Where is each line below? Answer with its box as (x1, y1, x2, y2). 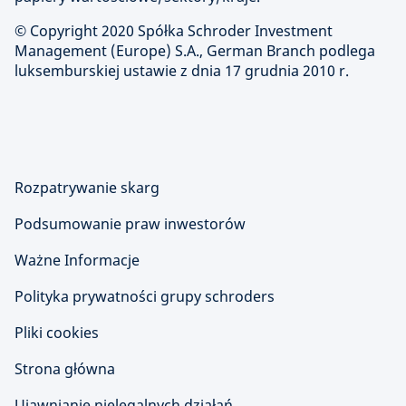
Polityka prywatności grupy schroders (14, 285, 275, 306)
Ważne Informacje (14, 249, 140, 270)
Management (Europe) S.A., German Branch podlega (14, 40, 375, 61)
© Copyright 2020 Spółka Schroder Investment (14, 20, 333, 41)
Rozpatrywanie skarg (14, 177, 159, 198)
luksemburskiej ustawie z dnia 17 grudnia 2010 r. (14, 60, 349, 81)
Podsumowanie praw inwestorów (14, 213, 246, 234)
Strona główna (14, 358, 115, 379)
